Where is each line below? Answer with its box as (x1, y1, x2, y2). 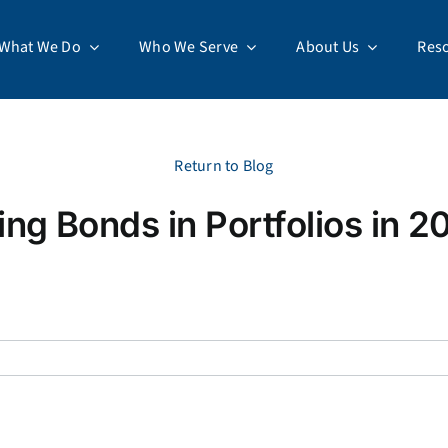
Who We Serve (139, 36, 239, 58)
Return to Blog (174, 155, 274, 177)
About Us (296, 36, 360, 58)
